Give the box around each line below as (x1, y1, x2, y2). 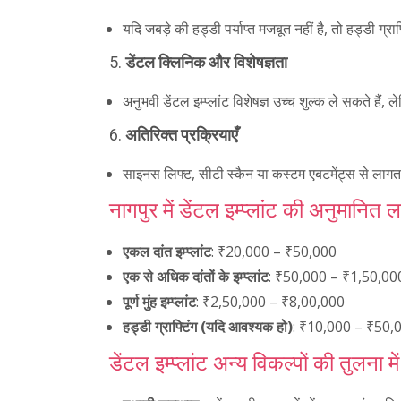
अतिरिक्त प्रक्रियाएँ (125, 125, 238, 145)
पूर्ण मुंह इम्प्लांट (123, 292, 196, 312)
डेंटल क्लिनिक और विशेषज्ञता (125, 53, 287, 73)
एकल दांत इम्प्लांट (123, 242, 211, 262)
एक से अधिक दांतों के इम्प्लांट (123, 267, 269, 287)
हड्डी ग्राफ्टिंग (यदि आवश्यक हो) (123, 317, 293, 337)
